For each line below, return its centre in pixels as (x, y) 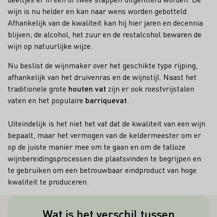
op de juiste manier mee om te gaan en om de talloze (97, 146)
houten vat (87, 88)
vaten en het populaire (46, 100)
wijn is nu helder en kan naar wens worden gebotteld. (98, 11)
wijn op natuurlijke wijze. (50, 46)
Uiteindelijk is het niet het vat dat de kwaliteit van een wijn (107, 123)
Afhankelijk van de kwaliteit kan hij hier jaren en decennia (105, 22)
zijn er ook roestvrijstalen (150, 88)
